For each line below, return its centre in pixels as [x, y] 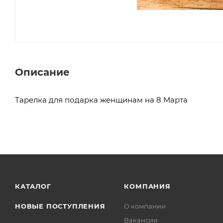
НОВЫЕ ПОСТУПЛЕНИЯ [60, 206]
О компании [145, 206]
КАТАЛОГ [33, 186]
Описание [42, 72]
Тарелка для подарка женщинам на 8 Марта [101, 100]
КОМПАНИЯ [147, 186]
